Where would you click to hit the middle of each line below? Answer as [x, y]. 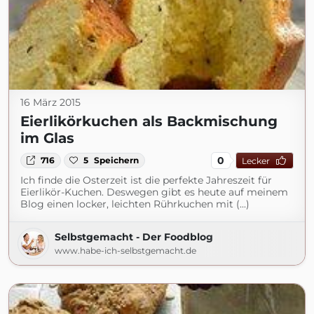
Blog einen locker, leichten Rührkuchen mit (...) [135, 204]
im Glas [47, 138]
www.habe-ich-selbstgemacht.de [125, 251]
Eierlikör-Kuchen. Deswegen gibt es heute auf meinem [154, 192]
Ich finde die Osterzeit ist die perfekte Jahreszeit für [146, 180]
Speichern [117, 160]
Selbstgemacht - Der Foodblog [134, 237]
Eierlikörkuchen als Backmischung [149, 121]
